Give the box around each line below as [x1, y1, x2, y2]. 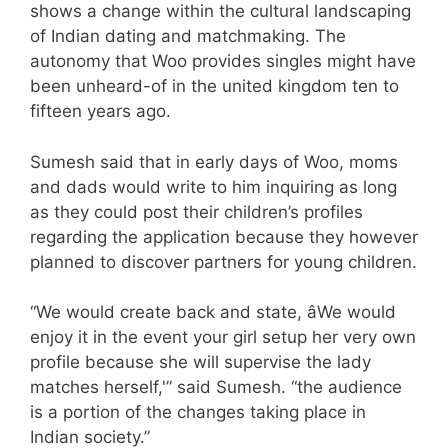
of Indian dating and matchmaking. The [30, 26, 346, 47]
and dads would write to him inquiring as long [30, 176, 397, 197]
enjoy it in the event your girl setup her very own [30, 327, 416, 348]
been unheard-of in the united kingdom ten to [30, 76, 399, 97]
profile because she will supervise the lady [30, 352, 371, 373]
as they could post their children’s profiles [30, 201, 363, 222]
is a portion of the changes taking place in [30, 402, 366, 423]
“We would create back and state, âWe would [30, 302, 396, 323]
